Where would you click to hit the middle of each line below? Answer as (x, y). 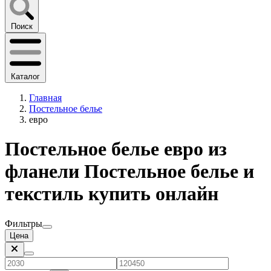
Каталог (25, 76)
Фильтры (24, 223)
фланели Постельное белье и (129, 171)
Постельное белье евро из (116, 149)
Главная (45, 97)
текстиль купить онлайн (112, 194)
